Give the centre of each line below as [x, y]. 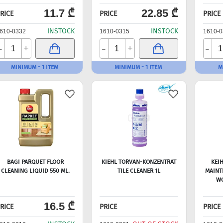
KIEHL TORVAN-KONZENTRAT [139, 162]
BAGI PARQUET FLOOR [35, 162]
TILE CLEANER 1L [139, 171]
